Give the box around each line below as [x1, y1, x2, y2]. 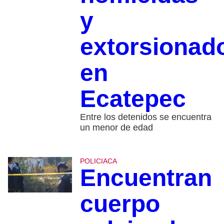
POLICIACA [79, 156, 117, 165]
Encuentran [79, 164, 212, 191]
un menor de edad [79, 122, 153, 132]
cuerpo [79, 190, 160, 217]
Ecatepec [79, 85, 186, 112]
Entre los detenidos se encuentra [79, 111, 211, 122]
